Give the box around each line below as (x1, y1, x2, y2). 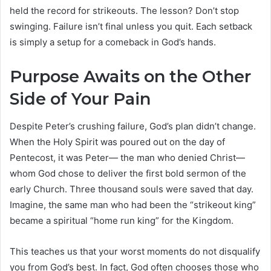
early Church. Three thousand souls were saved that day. (10, 183, 253, 195)
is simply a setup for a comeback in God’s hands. (10, 36, 216, 48)
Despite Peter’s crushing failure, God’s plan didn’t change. (10, 120, 256, 132)
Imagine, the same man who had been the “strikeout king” (10, 198, 256, 211)
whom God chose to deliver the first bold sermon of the (10, 167, 246, 179)
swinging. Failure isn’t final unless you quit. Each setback (10, 21, 252, 33)
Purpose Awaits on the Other (10, 67, 251, 87)
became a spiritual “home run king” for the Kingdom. (10, 214, 233, 226)
